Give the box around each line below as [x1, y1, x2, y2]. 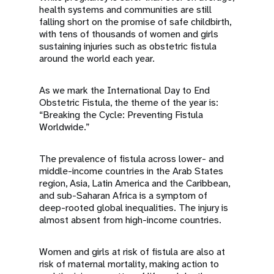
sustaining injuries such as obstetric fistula [39, 40, 217, 53]
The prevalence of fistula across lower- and [39, 152, 224, 165]
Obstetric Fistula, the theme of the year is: [39, 96, 218, 109]
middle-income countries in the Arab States [39, 165, 223, 177]
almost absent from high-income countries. [39, 213, 221, 226]
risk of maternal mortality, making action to [39, 257, 219, 270]
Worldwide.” [39, 120, 89, 133]
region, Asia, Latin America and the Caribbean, [39, 177, 230, 190]
